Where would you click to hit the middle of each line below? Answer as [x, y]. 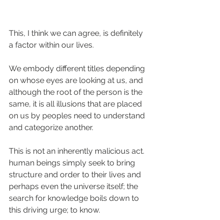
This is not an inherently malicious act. [78, 151]
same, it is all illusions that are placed [76, 104]
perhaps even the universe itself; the [74, 187]
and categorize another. [51, 128]
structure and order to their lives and [76, 175]
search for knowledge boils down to [75, 198]
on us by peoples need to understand [78, 116]
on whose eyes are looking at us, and [77, 81]
